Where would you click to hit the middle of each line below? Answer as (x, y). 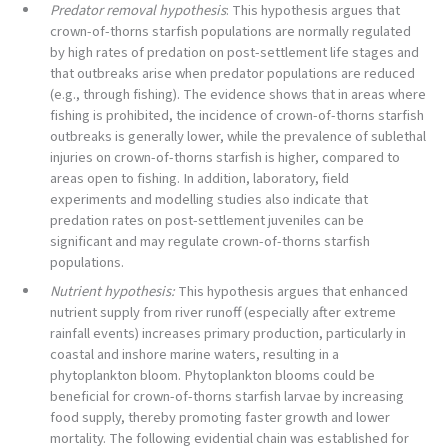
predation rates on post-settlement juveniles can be (207, 221)
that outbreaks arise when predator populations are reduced (232, 74)
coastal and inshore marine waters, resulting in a (194, 355)
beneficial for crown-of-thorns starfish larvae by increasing (227, 397)
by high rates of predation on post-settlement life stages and (234, 53)
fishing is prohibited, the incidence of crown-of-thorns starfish (237, 116)
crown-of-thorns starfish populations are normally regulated (230, 32)
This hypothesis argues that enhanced (293, 292)
